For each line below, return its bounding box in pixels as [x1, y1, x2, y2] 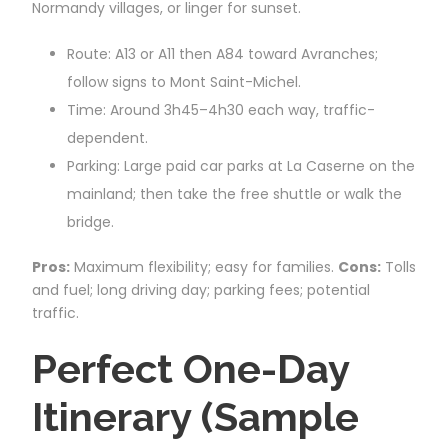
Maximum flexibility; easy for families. [70, 256, 338, 277]
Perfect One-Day [32, 344, 349, 392]
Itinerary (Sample [32, 392, 359, 440]
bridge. [67, 211, 114, 232]
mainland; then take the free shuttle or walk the [67, 183, 402, 204]
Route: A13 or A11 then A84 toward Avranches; [67, 43, 378, 64]
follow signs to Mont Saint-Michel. [67, 71, 301, 92]
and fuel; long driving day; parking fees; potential [32, 279, 370, 300]
